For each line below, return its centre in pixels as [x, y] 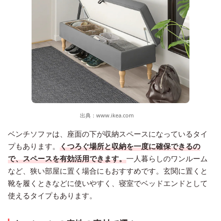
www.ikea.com [115, 115]
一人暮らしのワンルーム [167, 158]
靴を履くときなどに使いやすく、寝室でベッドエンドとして [108, 183]
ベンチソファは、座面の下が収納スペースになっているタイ [108, 133]
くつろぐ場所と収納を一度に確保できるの [130, 146]
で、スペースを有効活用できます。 [67, 158]
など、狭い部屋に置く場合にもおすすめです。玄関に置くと [108, 170]
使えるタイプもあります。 [52, 195]
